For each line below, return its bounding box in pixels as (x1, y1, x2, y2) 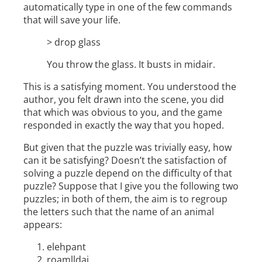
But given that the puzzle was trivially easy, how (23, 141, 232, 154)
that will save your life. (23, 13, 120, 27)
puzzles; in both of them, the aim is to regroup (23, 192, 227, 206)
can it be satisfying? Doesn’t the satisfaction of (23, 154, 226, 167)
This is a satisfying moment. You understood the (23, 80, 236, 94)
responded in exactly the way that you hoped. (23, 119, 224, 132)
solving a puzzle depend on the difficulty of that (23, 167, 232, 180)
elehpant (47, 240, 86, 254)
